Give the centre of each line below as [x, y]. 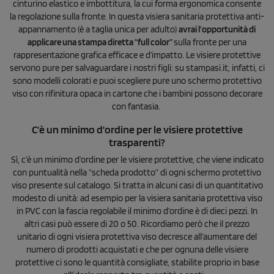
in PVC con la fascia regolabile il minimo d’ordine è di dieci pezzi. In [137, 211]
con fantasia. [137, 106]
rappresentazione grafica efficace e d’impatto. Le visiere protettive [137, 55]
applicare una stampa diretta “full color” [101, 42]
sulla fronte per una [210, 42]
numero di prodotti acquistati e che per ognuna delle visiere [137, 249]
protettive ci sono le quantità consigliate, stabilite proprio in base [137, 262]
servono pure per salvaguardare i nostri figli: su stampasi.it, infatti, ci [137, 68]
